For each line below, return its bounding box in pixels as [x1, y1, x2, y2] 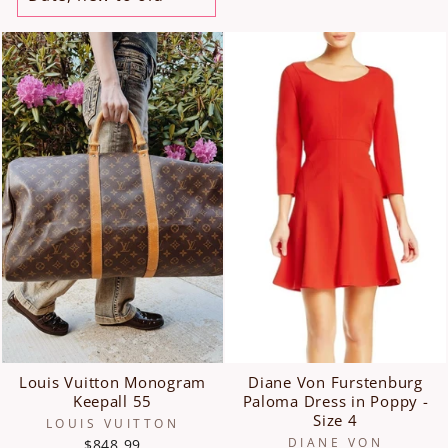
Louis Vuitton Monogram [18, 372, 207, 392]
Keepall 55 [72, 391, 153, 411]
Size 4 [313, 410, 358, 430]
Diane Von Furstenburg [248, 372, 423, 392]
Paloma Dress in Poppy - [242, 391, 429, 411]
